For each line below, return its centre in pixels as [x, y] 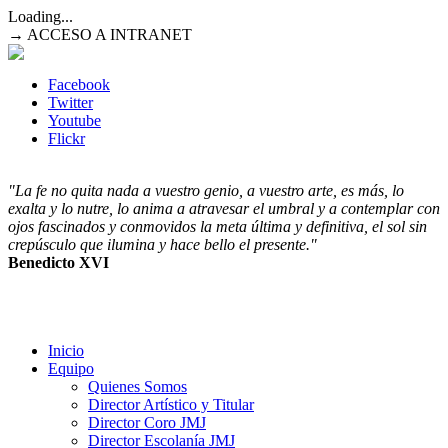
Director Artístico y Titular [171, 404]
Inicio [66, 350]
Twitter [70, 102]
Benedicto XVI [58, 262]
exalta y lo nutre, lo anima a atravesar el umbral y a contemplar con [224, 208]
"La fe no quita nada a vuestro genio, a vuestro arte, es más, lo [206, 190]
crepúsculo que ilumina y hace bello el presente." [162, 244]
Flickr [66, 138]
